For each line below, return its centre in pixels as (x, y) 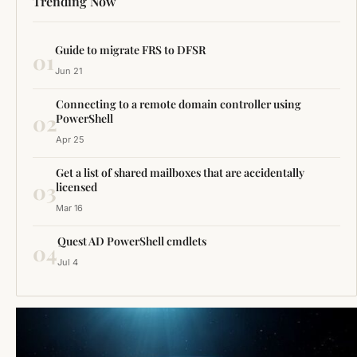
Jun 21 (69, 71)
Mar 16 (70, 208)
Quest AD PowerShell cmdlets (132, 241)
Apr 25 (70, 140)
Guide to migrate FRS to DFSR (130, 50)
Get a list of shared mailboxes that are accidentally (180, 173)
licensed (77, 187)
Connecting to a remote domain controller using (178, 104)
